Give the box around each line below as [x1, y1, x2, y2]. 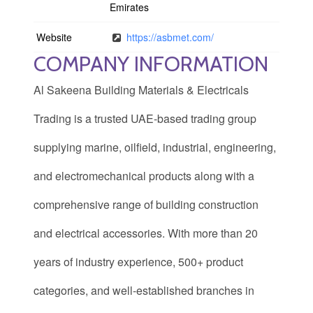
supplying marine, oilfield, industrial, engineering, [34, 139, 276, 155]
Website [36, 29, 72, 44]
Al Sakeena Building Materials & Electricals [34, 82, 249, 98]
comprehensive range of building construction [34, 196, 259, 212]
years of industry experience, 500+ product [34, 254, 243, 270]
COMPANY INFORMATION [34, 51, 268, 77]
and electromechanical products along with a [34, 168, 254, 184]
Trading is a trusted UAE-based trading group [34, 110, 256, 126]
